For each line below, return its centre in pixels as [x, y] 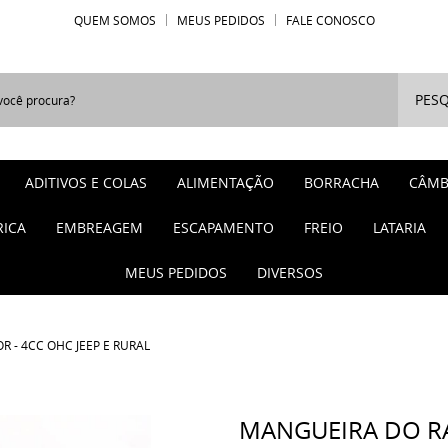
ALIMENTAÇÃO [225, 182]
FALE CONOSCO [330, 20]
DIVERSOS [290, 272]
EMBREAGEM [99, 227]
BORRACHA [341, 182]
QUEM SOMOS [114, 20]
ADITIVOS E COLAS [86, 182]
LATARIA [399, 227]
